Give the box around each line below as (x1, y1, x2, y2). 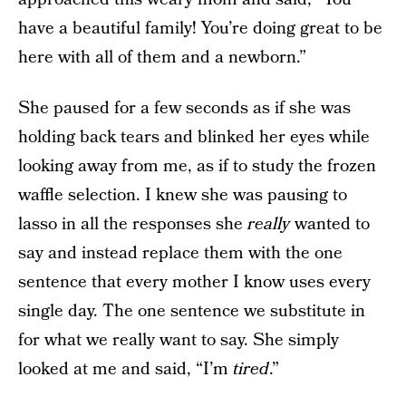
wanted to (290, 212, 370, 237)
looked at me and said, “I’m (18, 357, 233, 382)
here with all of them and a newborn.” (18, 45, 306, 70)
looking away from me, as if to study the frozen (18, 154, 376, 179)
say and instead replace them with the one (18, 241, 343, 266)
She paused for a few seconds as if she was (18, 96, 351, 121)
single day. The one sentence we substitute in (18, 299, 365, 324)
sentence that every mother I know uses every (18, 270, 371, 295)
